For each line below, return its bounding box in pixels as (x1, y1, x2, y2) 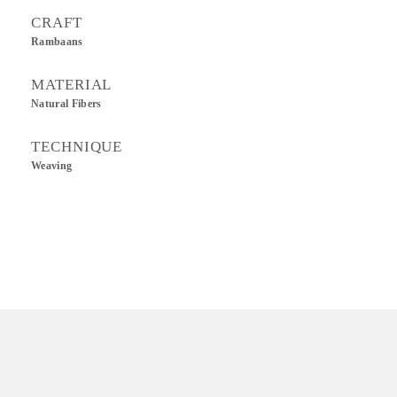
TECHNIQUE (31, 138, 123, 155)
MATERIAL (31, 76, 113, 93)
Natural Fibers (31, 98, 102, 109)
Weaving (31, 160, 73, 171)
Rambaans (31, 36, 83, 47)
